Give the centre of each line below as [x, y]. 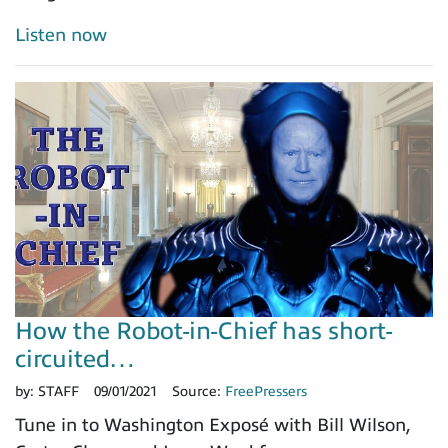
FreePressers [266, 392]
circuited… [75, 359]
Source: [198, 392]
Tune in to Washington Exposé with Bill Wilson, [212, 425]
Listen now [61, 35]
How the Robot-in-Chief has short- [203, 331]
